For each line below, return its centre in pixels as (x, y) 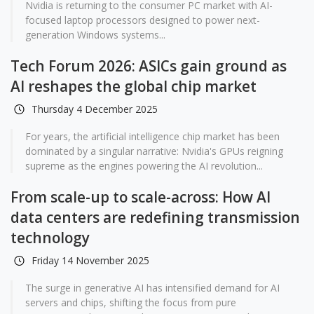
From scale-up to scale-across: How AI (141, 197)
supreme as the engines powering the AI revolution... (144, 166)
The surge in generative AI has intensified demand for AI (152, 288)
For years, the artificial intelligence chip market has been (152, 136)
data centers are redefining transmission (155, 217)
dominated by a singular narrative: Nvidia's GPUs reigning (154, 151)
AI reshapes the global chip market (134, 86)
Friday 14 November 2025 (90, 260)
